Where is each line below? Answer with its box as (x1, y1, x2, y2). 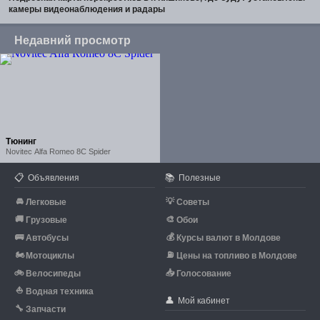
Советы (176, 197, 209, 207)
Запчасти (26, 304, 66, 314)
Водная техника (26, 286, 94, 296)
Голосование (176, 269, 231, 279)
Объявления (26, 173, 79, 183)
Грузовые (26, 215, 67, 225)
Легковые (26, 197, 66, 207)
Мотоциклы (26, 251, 74, 261)
